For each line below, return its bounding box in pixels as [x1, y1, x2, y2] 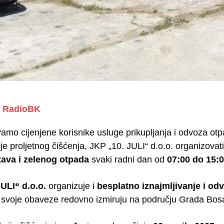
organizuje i [46, 180, 97, 191]
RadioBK [2, 103, 40, 114]
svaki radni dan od [89, 154, 167, 164]
